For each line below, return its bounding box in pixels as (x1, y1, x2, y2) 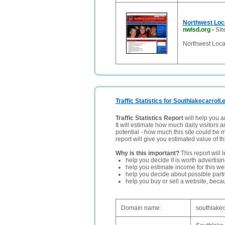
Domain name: (121, 204, 161, 211)
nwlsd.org (183, 26, 210, 33)
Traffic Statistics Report (116, 115, 183, 122)
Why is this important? (116, 150, 179, 157)
